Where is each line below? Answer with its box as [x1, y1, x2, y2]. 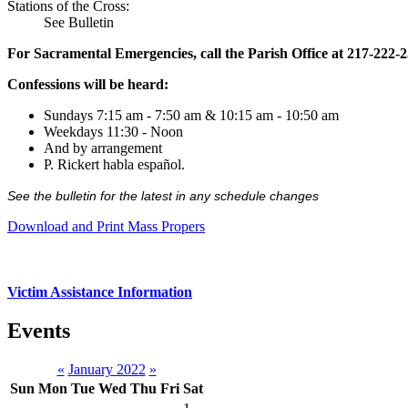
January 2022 [67, 361, 146, 377]
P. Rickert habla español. [44, 157, 185, 173]
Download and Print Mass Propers [7, 219, 205, 235]
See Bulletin [44, 15, 114, 31]
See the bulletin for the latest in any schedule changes [7, 189, 319, 204]
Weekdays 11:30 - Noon [44, 124, 183, 140]
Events [7, 319, 70, 342]
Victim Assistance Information [7, 284, 192, 301]
